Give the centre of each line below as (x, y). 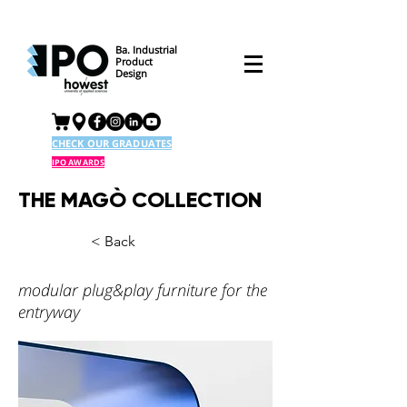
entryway (49, 312)
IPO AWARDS (78, 162)
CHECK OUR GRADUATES (112, 143)
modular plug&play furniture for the (143, 290)
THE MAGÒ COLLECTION (140, 199)
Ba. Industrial (148, 50)
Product (134, 61)
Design (131, 73)
